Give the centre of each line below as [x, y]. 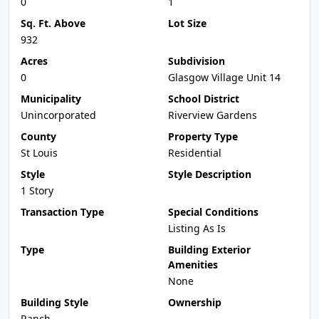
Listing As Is [197, 228]
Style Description [210, 174]
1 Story [37, 190]
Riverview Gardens [213, 115]
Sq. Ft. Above [53, 23]
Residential [195, 153]
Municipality [51, 99]
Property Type [203, 136]
